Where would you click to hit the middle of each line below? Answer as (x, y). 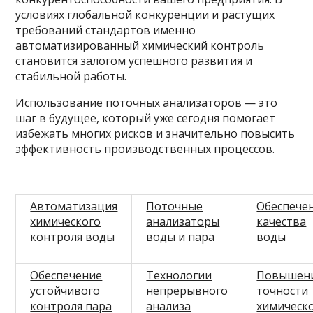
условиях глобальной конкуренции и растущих (145, 15)
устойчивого (65, 291)
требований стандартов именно (106, 30)
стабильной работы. (71, 76)
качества (282, 221)
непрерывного (187, 291)
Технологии (179, 275)
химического (66, 221)
